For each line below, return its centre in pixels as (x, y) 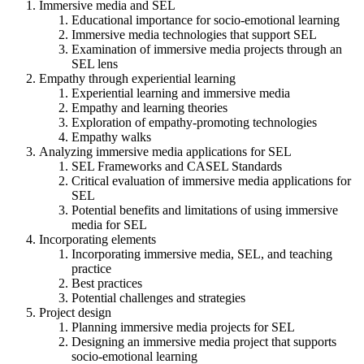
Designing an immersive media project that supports (204, 341)
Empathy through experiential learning (137, 78)
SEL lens (95, 63)
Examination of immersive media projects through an (207, 49)
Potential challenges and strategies (158, 297)
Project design (75, 312)
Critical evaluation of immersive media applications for (211, 180)
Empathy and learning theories (149, 107)
